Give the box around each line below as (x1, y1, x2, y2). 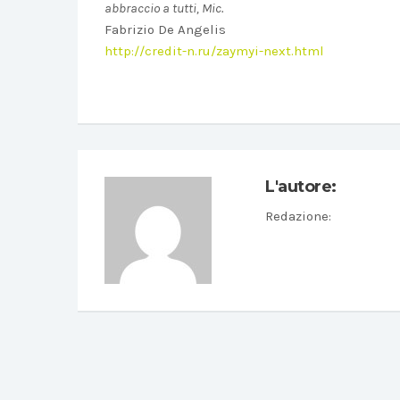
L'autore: (265, 177, 337, 196)
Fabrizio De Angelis (104, 21, 226, 37)
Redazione (265, 208, 329, 224)
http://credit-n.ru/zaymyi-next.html (104, 43, 324, 59)
